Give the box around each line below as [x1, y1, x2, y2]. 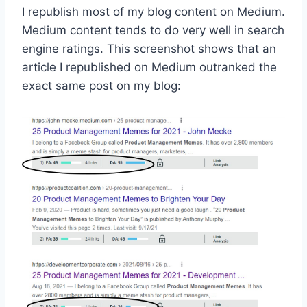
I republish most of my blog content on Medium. [22, 4, 285, 19]
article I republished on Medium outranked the [22, 60, 277, 74]
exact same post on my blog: [22, 78, 181, 93]
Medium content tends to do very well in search [22, 23, 284, 37]
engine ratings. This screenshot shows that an [22, 41, 276, 56]
